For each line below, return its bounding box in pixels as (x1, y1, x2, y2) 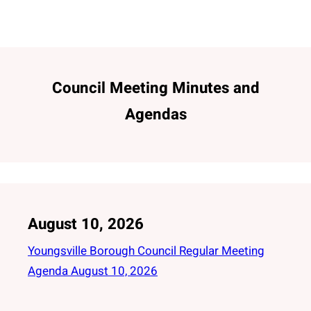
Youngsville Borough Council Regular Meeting (28, 242, 264, 260)
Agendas (124, 103, 187, 126)
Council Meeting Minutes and (51, 77, 260, 99)
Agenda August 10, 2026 (28, 262, 158, 280)
